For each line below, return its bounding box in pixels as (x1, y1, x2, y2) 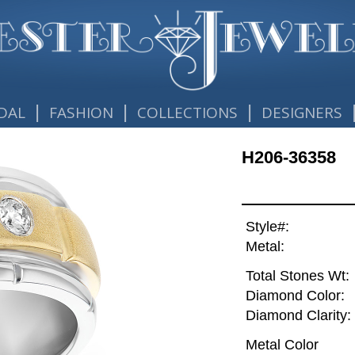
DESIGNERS (261, 102, 343, 123)
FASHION (48, 102, 113, 123)
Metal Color (245, 336, 319, 353)
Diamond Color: (245, 288, 345, 304)
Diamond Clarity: (245, 307, 351, 324)
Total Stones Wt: (245, 268, 349, 284)
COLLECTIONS (137, 102, 239, 123)
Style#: (245, 219, 289, 235)
